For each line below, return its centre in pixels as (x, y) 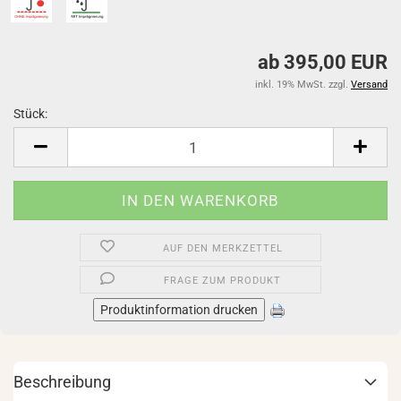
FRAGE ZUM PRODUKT (223, 281)
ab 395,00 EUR (323, 62)
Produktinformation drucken (179, 310)
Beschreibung (62, 382)
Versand (369, 85)
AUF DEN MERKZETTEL (222, 248)
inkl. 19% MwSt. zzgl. (303, 85)
